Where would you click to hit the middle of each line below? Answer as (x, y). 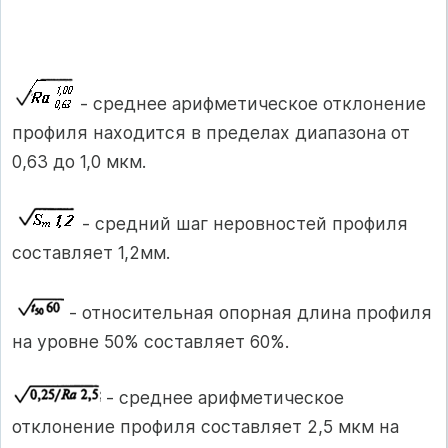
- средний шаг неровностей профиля (242, 223)
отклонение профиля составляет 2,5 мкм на (205, 426)
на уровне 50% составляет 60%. (150, 342)
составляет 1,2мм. (91, 252)
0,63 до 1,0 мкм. (79, 161)
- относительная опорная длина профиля (248, 313)
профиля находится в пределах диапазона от (211, 132)
